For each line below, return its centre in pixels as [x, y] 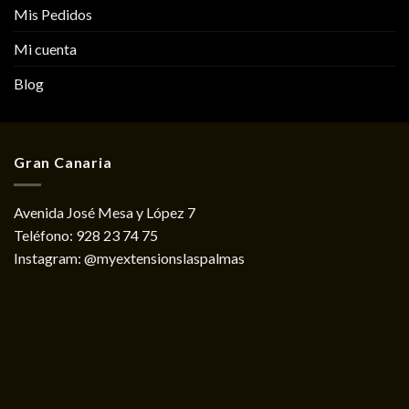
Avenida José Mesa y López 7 [105, 212]
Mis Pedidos [53, 15]
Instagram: [49, 257]
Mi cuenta [45, 49]
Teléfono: [45, 235]
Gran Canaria [63, 163]
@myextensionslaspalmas [164, 257]
